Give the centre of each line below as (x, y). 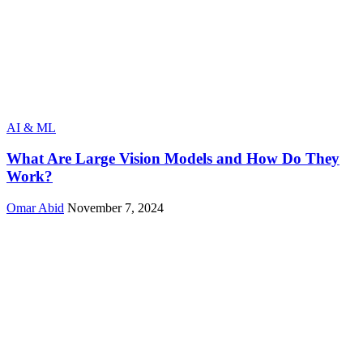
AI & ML (31, 127)
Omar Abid (35, 208)
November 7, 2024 (115, 208)
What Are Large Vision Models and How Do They (173, 159)
